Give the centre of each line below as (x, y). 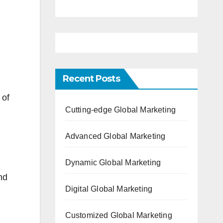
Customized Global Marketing (118, 215)
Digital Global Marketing (109, 189)
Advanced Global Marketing (115, 136)
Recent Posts (91, 79)
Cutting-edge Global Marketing (120, 110)
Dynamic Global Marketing (113, 163)
